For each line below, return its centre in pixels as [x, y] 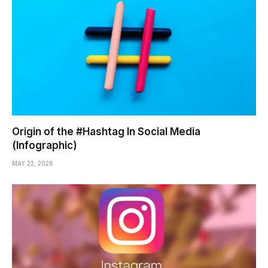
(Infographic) [45, 146]
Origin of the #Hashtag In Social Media [106, 132]
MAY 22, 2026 [33, 164]
